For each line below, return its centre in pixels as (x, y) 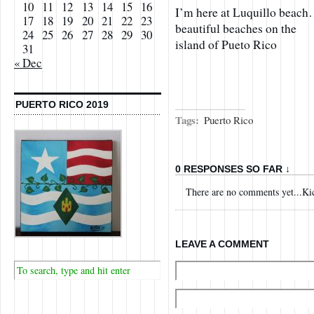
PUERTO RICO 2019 (62, 105)
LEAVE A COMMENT (222, 244)
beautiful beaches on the (236, 28)
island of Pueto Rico (226, 44)
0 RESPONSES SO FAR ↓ (233, 169)
